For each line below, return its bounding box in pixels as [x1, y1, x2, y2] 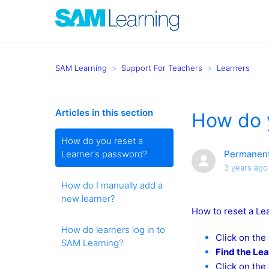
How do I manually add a [61, 180, 163, 191]
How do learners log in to [61, 224, 165, 235]
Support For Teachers [121, 62, 202, 73]
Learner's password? [61, 148, 147, 160]
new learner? [61, 193, 115, 204]
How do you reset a [61, 135, 143, 147]
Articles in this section [55, 107, 153, 118]
